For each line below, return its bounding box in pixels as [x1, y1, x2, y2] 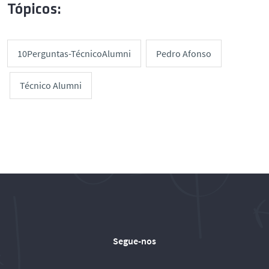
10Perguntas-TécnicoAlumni [17, 47, 131, 60]
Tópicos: [7, 2, 61, 19]
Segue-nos [113, 235, 156, 247]
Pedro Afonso [156, 47, 211, 60]
